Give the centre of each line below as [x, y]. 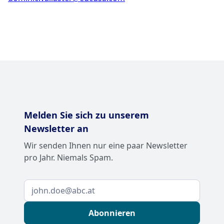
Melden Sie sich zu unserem [86, 115]
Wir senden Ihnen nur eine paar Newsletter [106, 146]
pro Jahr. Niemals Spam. [68, 158]
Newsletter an [56, 129]
